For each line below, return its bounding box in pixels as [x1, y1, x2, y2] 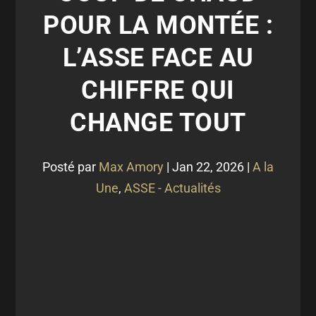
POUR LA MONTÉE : [43, 11, 273, 40]
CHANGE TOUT [70, 108, 246, 138]
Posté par [42, 159, 99, 174]
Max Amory [99, 159, 164, 174]
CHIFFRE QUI [81, 75, 235, 105]
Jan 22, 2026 [172, 159, 244, 174]
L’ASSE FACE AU [62, 43, 254, 73]
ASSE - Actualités [123, 181, 221, 195]
